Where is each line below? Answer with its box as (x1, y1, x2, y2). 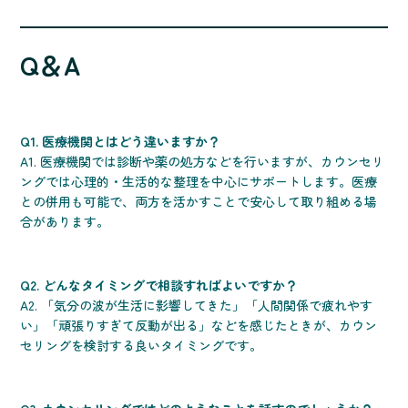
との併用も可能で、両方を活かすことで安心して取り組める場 (20, 192, 378, 211)
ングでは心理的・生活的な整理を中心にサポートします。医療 (20, 172, 378, 191)
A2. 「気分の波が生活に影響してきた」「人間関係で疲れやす (20, 296, 373, 315)
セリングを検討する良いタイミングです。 (20, 336, 263, 355)
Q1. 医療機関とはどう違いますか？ (20, 132, 221, 151)
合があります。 (20, 212, 110, 231)
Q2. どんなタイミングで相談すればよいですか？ (20, 276, 299, 295)
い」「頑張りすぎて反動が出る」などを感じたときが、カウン (20, 316, 378, 335)
